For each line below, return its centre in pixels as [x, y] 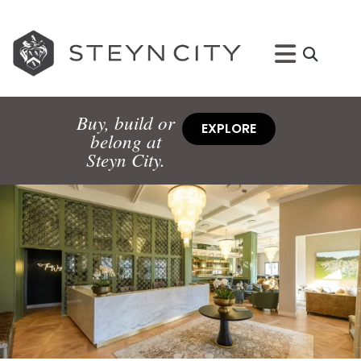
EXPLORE [229, 129]
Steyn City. [125, 159]
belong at [125, 141]
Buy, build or [125, 122]
